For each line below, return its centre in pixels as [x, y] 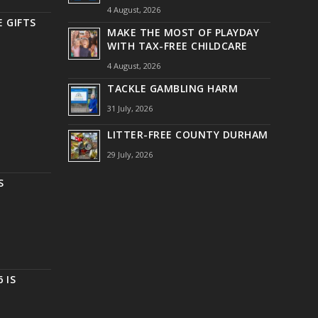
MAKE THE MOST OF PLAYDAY [183, 32]
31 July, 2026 [130, 108]
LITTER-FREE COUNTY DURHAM [188, 134]
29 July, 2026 [130, 154]
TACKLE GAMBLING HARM [173, 88]
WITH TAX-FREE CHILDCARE [177, 45]
